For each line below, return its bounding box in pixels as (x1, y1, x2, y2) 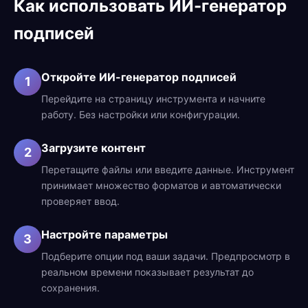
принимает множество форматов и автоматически (41, 179, 281, 191)
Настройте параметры (41, 228, 168, 241)
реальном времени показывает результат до (41, 266, 254, 278)
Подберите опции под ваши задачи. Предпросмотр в (41, 250, 290, 262)
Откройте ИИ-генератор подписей (41, 70, 236, 84)
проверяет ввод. (41, 195, 120, 207)
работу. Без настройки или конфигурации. (41, 109, 240, 120)
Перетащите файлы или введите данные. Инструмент (41, 164, 294, 175)
